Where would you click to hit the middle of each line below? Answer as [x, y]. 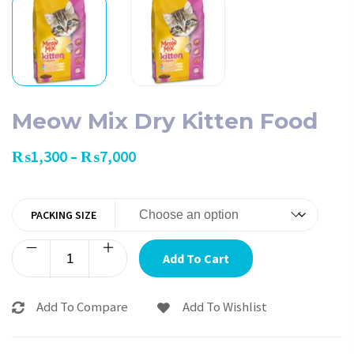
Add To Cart [196, 258]
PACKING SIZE [64, 215]
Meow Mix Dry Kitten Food [165, 121]
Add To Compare [82, 307]
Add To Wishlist [225, 307]
